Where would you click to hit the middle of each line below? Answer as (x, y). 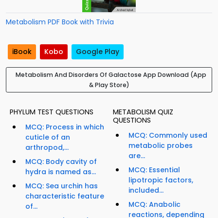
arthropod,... (47, 148)
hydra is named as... (61, 172)
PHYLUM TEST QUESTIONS (52, 112)
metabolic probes (161, 146)
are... (137, 156)
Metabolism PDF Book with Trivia (60, 22)
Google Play (98, 52)
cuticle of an (48, 137)
